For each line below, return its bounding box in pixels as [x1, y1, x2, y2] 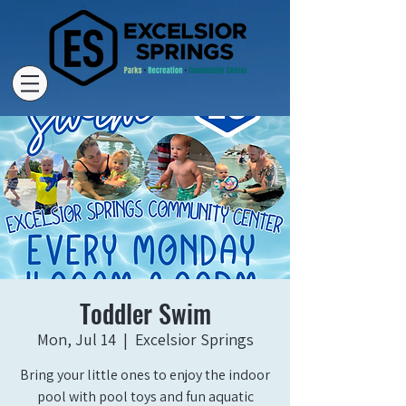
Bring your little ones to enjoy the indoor [20, 365, 270, 384]
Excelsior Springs [134, 329, 254, 350]
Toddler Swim [79, 295, 211, 332]
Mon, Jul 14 [36, 329, 116, 350]
